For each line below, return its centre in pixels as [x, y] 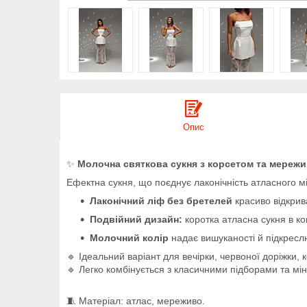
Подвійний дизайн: [136, 219]
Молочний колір [129, 237]
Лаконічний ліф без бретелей [161, 200]
